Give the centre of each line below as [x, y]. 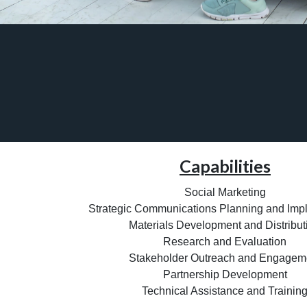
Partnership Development [225, 275]
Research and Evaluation [225, 242]
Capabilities [225, 166]
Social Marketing [225, 193]
